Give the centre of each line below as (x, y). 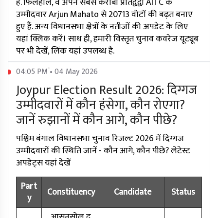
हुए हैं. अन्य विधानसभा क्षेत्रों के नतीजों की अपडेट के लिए (102, 27)
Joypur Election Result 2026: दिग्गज (107, 91)
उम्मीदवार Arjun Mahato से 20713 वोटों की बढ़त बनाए (104, 15)
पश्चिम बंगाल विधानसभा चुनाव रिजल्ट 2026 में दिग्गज (100, 139)
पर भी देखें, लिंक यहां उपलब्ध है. (65, 51)
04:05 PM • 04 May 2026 (57, 72)
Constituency (71, 192)
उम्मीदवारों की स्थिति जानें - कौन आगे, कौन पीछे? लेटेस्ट (103, 151)
